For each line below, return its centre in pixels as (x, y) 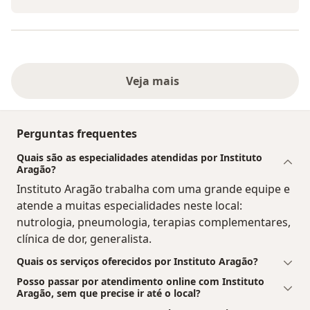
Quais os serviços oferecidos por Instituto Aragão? (137, 262)
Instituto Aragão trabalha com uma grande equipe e (153, 189)
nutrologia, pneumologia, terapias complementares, (154, 222)
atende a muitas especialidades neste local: (129, 206)
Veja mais (155, 81)
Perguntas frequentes (77, 134)
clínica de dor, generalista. (84, 239)
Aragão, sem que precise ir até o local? (109, 293)
